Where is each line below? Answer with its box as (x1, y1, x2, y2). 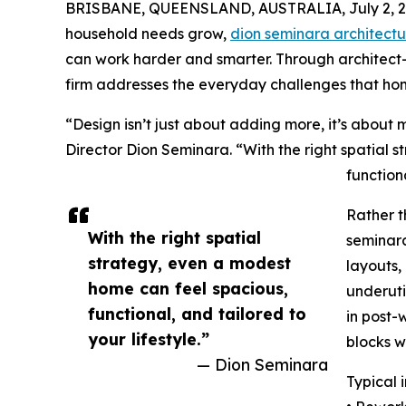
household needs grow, (65, 24, 230, 43)
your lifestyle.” (88, 328, 209, 349)
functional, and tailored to (88, 303, 306, 324)
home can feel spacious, (88, 277, 288, 298)
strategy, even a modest (88, 252, 291, 273)
